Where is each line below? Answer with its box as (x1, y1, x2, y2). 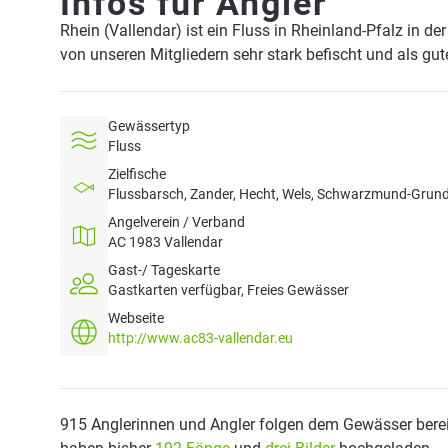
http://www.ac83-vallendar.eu (108, 330, 293, 346)
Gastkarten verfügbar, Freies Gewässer (108, 282, 349, 298)
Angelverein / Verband (108, 214, 245, 230)
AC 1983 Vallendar (108, 234, 223, 250)
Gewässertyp (108, 118, 190, 134)
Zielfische (108, 166, 166, 182)
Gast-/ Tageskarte (108, 262, 220, 278)
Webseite (108, 310, 164, 326)
